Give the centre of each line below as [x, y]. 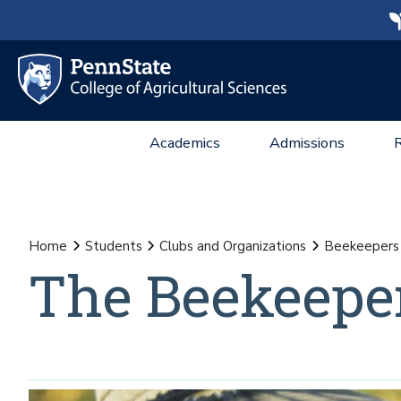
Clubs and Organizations [233, 246]
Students [113, 246]
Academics [185, 143]
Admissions [307, 143]
